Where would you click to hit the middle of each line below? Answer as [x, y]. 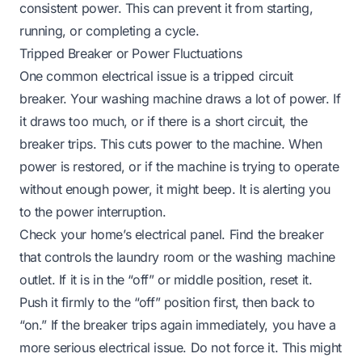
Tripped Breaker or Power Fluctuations [131, 53]
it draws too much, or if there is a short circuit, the [164, 121]
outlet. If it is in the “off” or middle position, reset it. [166, 279]
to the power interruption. [93, 211]
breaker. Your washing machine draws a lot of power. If [180, 98]
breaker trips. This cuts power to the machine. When [171, 143]
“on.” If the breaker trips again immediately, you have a [178, 324]
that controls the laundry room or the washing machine [177, 257]
